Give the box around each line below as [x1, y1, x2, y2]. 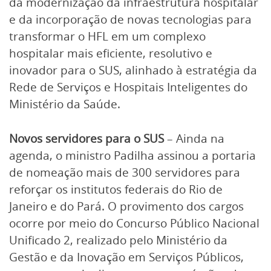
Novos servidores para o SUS [9, 131, 167, 147]
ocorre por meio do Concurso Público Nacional [9, 215, 260, 232]
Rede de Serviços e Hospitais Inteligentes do [9, 79, 247, 96]
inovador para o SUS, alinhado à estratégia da [9, 62, 257, 79]
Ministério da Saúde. [9, 96, 120, 113]
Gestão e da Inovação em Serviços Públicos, [9, 249, 244, 266]
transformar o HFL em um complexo [9, 28, 206, 45]
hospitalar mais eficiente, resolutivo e [9, 45, 212, 62]
